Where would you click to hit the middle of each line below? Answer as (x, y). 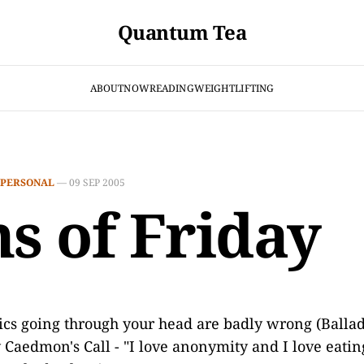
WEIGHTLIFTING (234, 88)
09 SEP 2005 (97, 182)
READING (171, 88)
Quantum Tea (182, 32)
